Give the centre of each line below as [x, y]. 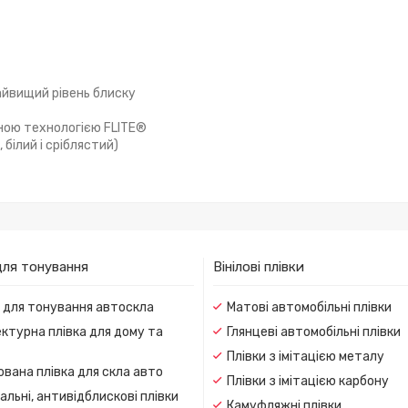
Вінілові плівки [259, 266]
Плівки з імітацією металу [306, 356]
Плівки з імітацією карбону [308, 381]
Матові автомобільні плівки [309, 307]
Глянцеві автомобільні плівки [314, 331]
